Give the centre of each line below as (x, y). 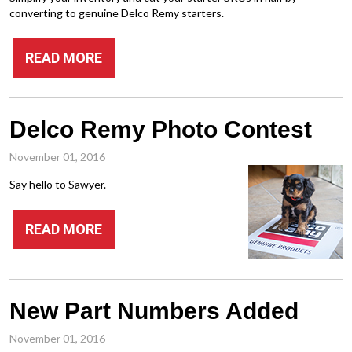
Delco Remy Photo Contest (161, 129)
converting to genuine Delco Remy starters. (117, 13)
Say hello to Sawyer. (58, 184)
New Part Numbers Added (154, 311)
